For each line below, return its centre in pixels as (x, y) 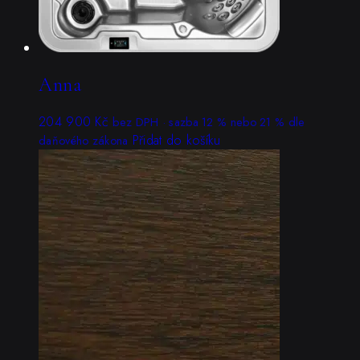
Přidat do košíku (176, 141)
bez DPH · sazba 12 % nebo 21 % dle (209, 123)
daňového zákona (84, 141)
